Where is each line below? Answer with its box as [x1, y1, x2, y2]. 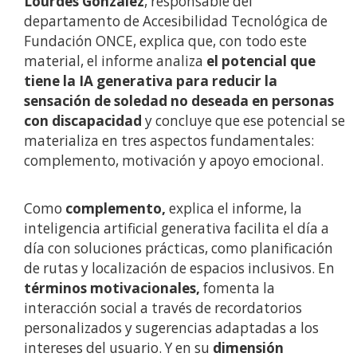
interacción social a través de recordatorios [24, 299, 302, 318]
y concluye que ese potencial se [145, 112, 345, 131]
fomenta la [200, 279, 275, 298]
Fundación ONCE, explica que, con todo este [24, 32, 307, 51]
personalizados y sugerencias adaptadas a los [24, 319, 319, 338]
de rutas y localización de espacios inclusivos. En [24, 259, 335, 278]
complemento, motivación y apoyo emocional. [24, 151, 324, 171]
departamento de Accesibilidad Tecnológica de [24, 12, 328, 31]
